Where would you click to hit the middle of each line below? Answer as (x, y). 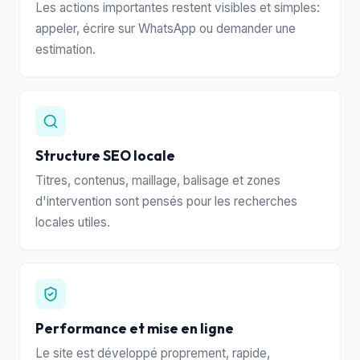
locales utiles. (73, 223)
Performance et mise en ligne (135, 329)
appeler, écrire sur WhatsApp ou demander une (166, 29)
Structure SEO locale (106, 156)
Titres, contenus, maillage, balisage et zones (158, 181)
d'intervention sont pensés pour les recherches (167, 202)
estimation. (66, 50)
